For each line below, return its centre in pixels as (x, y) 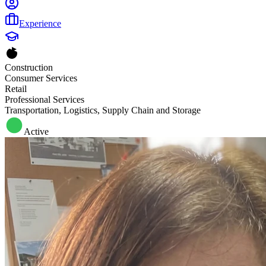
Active (36, 132)
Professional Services (45, 99)
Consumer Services (41, 78)
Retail (16, 89)
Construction (29, 67)
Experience (40, 23)
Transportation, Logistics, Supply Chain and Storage (103, 110)
